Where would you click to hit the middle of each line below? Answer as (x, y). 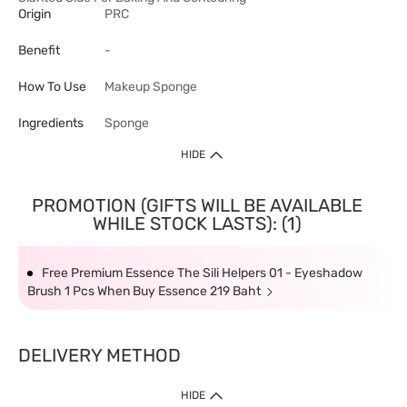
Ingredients (51, 123)
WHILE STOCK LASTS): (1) (197, 223)
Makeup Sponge (151, 87)
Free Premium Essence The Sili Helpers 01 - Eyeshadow (202, 273)
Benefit (39, 50)
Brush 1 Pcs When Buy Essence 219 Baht (144, 291)
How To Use (52, 87)
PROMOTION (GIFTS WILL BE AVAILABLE (197, 205)
